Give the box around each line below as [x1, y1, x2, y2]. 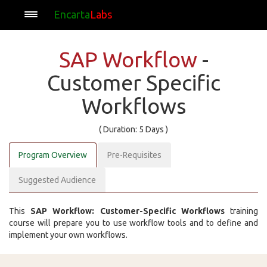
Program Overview [18, 150, 87, 160]
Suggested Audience [18, 175, 96, 185]
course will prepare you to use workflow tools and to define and [9, 218, 258, 228]
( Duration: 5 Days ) [99, 125, 168, 134]
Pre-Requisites [107, 150, 162, 160]
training [224, 206, 259, 216]
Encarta [54, 8, 90, 20]
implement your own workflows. [9, 230, 128, 240]
